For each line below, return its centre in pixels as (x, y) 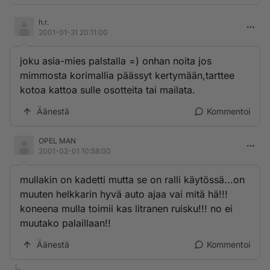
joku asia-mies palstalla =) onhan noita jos (116, 61)
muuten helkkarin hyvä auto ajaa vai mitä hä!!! (124, 194)
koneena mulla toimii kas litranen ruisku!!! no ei (126, 209)
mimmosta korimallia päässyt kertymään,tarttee (127, 75)
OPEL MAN (57, 141)
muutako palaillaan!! (65, 223)
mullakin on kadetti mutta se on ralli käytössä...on (132, 180)
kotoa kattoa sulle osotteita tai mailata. (108, 90)
